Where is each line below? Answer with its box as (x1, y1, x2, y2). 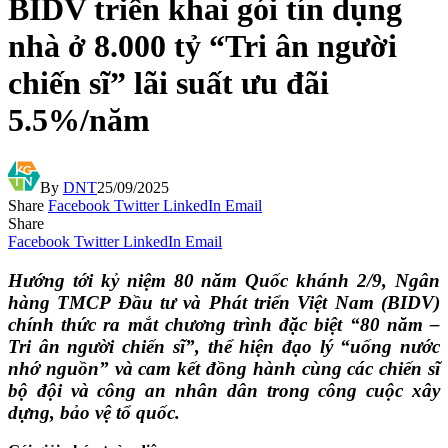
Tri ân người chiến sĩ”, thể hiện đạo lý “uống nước (8, 335, 440, 357)
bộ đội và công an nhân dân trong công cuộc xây (8, 379, 440, 401)
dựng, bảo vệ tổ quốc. (8, 401, 180, 423)
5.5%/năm (8, 102, 150, 139)
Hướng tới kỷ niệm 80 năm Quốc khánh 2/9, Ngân (8, 269, 440, 291)
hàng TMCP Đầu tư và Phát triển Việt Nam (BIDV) (8, 291, 440, 313)
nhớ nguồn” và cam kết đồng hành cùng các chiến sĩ (8, 357, 440, 379)
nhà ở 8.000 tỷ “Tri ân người (8, 28, 397, 65)
